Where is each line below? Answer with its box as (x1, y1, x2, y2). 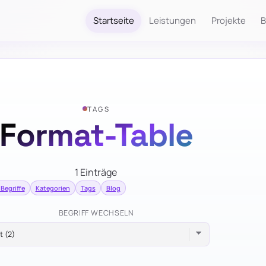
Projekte (211, 14, 246, 27)
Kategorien (35, 183, 70, 192)
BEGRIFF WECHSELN (58, 208, 134, 218)
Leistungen (149, 14, 197, 27)
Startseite (93, 14, 134, 27)
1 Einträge (75, 166, 118, 179)
